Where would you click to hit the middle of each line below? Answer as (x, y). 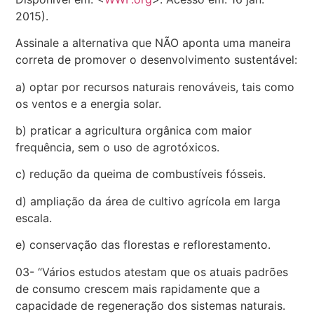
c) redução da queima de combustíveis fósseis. (141, 174)
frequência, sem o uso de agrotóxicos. (118, 148)
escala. (34, 218)
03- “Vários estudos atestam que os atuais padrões (152, 272)
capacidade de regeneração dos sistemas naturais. (151, 305)
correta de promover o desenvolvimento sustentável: (157, 60)
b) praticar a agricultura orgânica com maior (134, 131)
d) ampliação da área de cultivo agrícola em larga (148, 201)
